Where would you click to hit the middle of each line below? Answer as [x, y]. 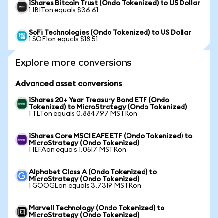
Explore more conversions [73, 63]
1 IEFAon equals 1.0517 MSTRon [77, 150]
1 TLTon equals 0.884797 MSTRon [83, 114]
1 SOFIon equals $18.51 [63, 39]
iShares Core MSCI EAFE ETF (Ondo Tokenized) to [110, 136]
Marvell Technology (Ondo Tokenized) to [97, 208]
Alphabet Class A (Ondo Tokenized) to [93, 172]
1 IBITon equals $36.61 [64, 10]
